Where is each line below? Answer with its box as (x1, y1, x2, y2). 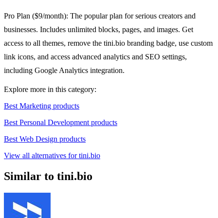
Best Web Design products (4, 135, 86, 144)
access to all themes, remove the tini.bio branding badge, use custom (4, 39, 213, 48)
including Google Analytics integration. (4, 66, 125, 75)
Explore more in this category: (4, 85, 96, 94)
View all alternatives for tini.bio (4, 151, 100, 160)
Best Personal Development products (4, 118, 117, 127)
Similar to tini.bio (4, 170, 92, 183)
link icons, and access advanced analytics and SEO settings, (4, 53, 187, 61)
